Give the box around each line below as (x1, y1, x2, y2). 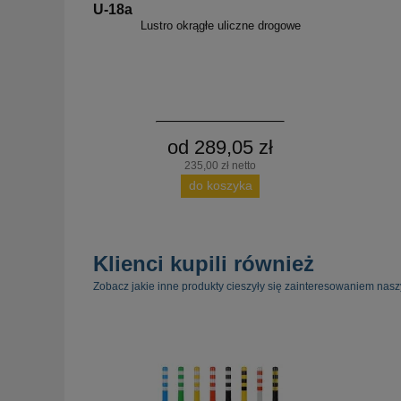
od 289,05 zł (167, 135, 273, 158)
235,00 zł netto (184, 158, 256, 172)
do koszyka (188, 178, 252, 193)
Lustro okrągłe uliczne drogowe (140, 18, 301, 32)
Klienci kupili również (93, 251, 314, 276)
